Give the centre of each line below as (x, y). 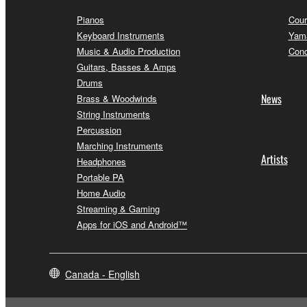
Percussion (99, 130)
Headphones (101, 162)
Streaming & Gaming (118, 209)
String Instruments (113, 114)
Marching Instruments (120, 146)
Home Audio (101, 193)
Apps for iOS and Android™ (132, 225)
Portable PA (100, 177)
